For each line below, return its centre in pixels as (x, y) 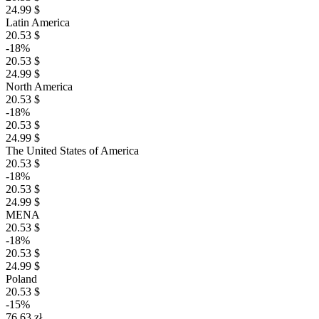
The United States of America (72, 151)
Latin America (38, 22)
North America (39, 87)
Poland (21, 279)
